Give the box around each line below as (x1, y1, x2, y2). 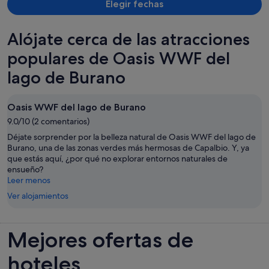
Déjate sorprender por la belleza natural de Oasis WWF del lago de (7, 131, 256, 143)
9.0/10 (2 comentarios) (7, 116, 89, 127)
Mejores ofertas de (7, 227, 193, 253)
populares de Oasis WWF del (7, 48, 230, 69)
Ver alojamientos (7, 190, 68, 202)
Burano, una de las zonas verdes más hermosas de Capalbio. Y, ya (7, 142, 249, 154)
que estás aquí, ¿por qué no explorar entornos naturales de (7, 153, 228, 165)
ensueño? (7, 164, 43, 175)
